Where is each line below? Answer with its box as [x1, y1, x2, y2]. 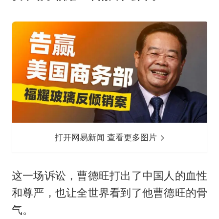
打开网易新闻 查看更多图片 [55, 132, 160, 142]
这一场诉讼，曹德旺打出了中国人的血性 [11, 169, 208, 182]
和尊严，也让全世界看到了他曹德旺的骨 [11, 186, 208, 199]
